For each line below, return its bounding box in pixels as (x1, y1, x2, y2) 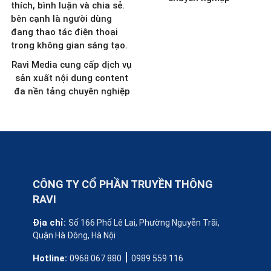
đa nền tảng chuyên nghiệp (13, 86, 130, 97)
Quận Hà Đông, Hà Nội (32, 230, 116, 241)
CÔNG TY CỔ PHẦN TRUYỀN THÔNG (32, 178, 213, 191)
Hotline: (32, 253, 70, 264)
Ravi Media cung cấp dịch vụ (11, 59, 132, 71)
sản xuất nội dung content (15, 73, 129, 84)
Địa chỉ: (32, 217, 68, 229)
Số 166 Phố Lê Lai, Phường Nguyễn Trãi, (68, 218, 220, 228)
